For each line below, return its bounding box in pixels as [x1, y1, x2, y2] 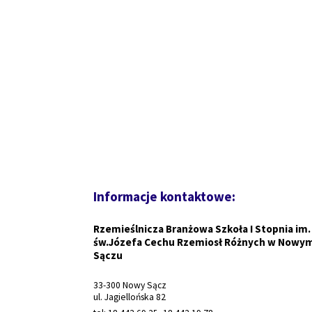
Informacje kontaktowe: [93, 187, 236, 205]
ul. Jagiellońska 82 [93, 291, 166, 304]
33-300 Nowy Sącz [93, 279, 167, 292]
